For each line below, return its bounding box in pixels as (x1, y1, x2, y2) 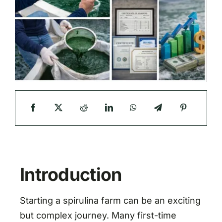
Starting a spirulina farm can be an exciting (19, 195, 201, 206)
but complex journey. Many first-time (19, 210, 176, 221)
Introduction (19, 163, 122, 185)
